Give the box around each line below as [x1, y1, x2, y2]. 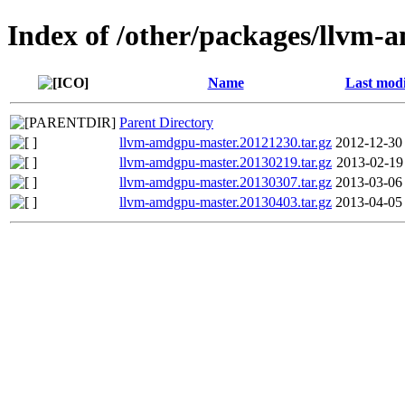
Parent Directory [119, 114, 213, 130]
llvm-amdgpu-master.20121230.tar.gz [119, 134, 332, 150]
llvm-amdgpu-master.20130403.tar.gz [119, 193, 332, 210]
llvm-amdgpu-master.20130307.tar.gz [119, 174, 332, 190]
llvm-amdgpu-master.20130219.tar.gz [119, 154, 332, 170]
